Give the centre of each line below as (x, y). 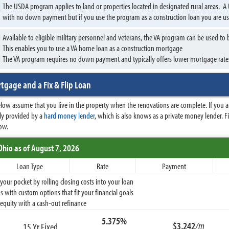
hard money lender (69, 115)
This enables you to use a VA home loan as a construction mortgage (93, 48)
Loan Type (30, 166)
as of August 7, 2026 (46, 148)
